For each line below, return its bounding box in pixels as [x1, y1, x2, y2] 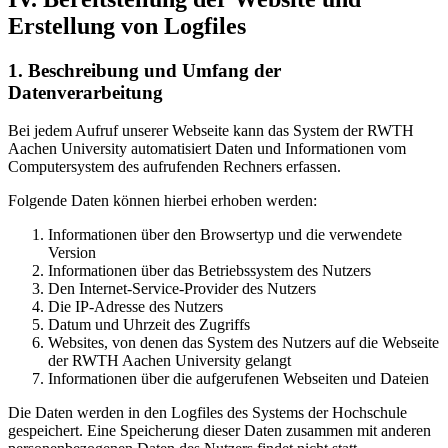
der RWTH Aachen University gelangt [48, 352, 291, 370]
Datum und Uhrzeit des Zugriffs [48, 316, 250, 334]
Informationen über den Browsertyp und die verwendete [48, 226, 402, 244]
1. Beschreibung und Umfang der [8, 59, 281, 81]
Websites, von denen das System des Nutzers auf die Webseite [48, 334, 439, 352]
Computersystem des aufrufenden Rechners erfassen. [8, 158, 341, 176]
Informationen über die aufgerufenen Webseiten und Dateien [48, 370, 429, 388]
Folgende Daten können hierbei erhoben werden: [8, 192, 317, 210]
